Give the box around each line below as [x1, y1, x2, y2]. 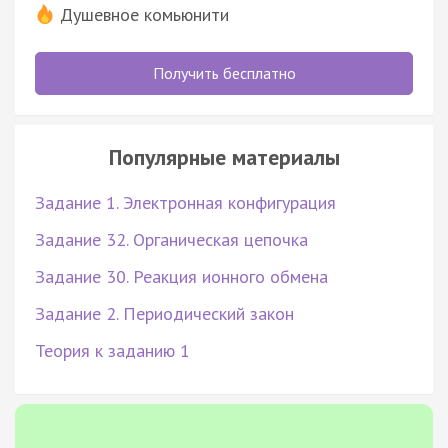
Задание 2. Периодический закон [35, 301, 294, 325]
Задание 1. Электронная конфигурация [35, 190, 336, 214]
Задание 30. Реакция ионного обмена [35, 264, 328, 288]
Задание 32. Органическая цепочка [35, 227, 308, 251]
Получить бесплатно [152, 62, 296, 83]
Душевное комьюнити [60, 2, 229, 26]
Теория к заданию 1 [35, 338, 190, 362]
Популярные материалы [108, 142, 340, 171]
